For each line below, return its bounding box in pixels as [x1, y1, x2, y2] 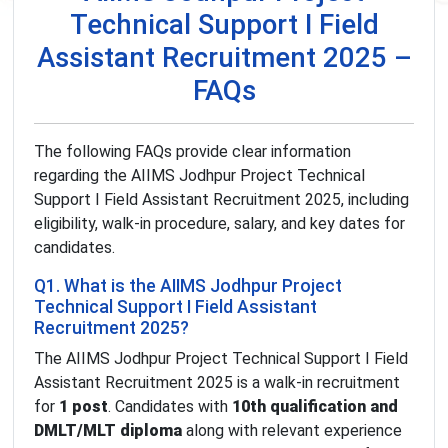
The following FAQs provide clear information [34, 142, 351, 162]
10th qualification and [232, 397, 398, 417]
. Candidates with [108, 397, 232, 417]
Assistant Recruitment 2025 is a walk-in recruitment [34, 373, 400, 393]
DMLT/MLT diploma [34, 421, 182, 441]
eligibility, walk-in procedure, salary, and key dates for [34, 214, 405, 234]
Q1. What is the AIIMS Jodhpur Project [34, 276, 342, 297]
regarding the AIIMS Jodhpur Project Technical [34, 166, 365, 186]
